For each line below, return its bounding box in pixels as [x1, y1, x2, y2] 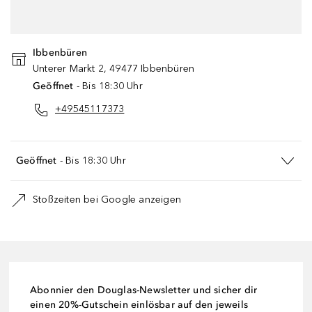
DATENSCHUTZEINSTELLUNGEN [79, 49, 233, 59]
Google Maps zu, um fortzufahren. [47, 15, 207, 28]
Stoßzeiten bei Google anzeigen [33, 194, 181, 206]
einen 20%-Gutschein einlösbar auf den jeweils [30, 298, 249, 311]
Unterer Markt [33, 62, 95, 75]
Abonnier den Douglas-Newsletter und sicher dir [30, 283, 258, 296]
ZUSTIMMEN [126, 91, 186, 101]
